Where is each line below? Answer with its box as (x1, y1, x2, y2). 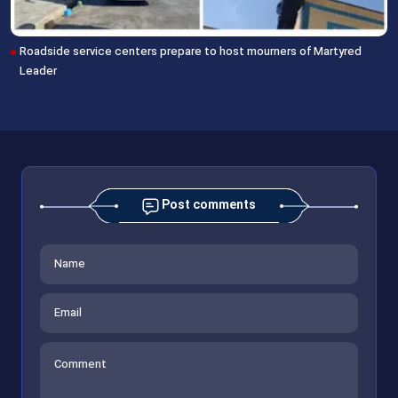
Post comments (159, 196, 256, 216)
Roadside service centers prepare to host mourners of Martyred (20, 44, 362, 62)
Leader (20, 63, 60, 82)
